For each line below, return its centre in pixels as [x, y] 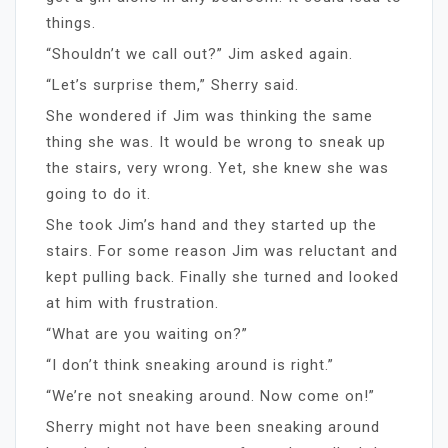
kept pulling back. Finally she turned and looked [222, 276]
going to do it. [98, 193]
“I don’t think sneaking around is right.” [190, 364]
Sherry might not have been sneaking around [213, 426]
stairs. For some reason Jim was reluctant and [222, 250]
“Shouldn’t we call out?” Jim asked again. [199, 53]
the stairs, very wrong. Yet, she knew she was [217, 167]
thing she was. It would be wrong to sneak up [216, 141]
